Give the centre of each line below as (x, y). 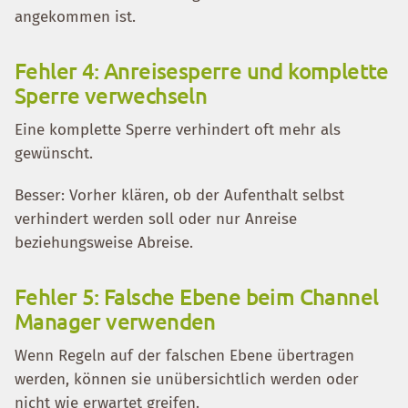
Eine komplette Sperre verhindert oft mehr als (178, 130)
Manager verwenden (115, 321)
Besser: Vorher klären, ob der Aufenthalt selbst (179, 195)
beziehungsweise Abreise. (104, 243)
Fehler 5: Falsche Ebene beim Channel (197, 296)
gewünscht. (54, 153)
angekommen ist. (75, 17)
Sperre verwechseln (111, 95)
